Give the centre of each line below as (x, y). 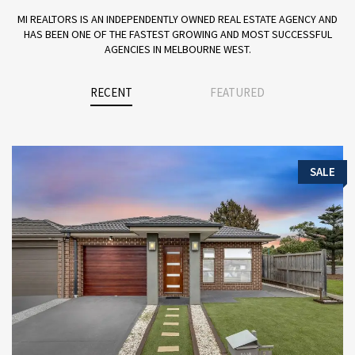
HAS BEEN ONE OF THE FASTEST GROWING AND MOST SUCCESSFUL (177, 34)
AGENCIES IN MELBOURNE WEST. (177, 49)
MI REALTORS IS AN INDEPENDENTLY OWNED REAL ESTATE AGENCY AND (177, 19)
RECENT (111, 92)
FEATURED (238, 92)
